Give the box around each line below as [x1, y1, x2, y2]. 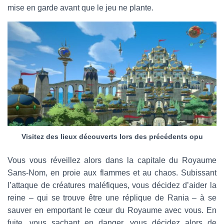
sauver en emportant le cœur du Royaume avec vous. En [7, 206, 216, 214]
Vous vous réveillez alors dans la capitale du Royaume [7, 156, 216, 164]
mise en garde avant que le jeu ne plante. [7, 3, 153, 12]
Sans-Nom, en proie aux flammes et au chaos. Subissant [7, 168, 216, 177]
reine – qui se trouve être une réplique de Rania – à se [7, 193, 216, 202]
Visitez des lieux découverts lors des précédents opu [21, 132, 203, 140]
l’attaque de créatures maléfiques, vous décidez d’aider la [7, 181, 216, 189]
